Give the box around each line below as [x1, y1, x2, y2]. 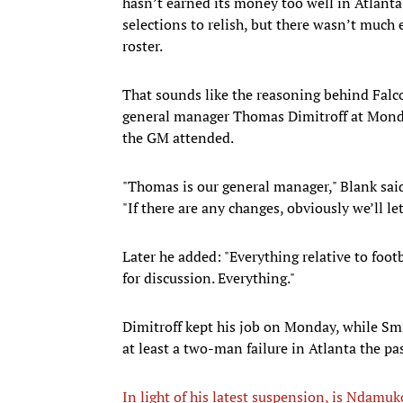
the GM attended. [122, 127, 234, 148]
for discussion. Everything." [122, 267, 295, 288]
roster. [122, 35, 163, 56]
